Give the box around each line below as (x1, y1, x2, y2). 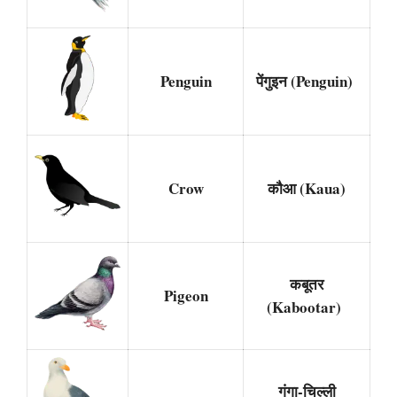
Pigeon (163, 284, 208, 307)
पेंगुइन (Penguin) (255, 69, 358, 92)
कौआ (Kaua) (262, 176, 351, 199)
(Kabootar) (267, 295, 346, 318)
